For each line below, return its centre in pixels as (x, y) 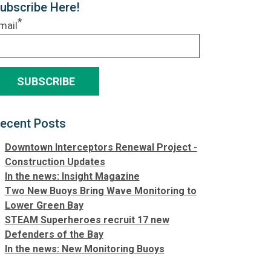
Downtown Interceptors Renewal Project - (101, 147)
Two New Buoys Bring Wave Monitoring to (100, 191)
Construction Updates (55, 162)
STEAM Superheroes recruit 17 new (87, 220)
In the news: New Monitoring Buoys (84, 249)
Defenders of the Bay (54, 234)
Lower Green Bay (44, 205)
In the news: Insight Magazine (72, 176)
